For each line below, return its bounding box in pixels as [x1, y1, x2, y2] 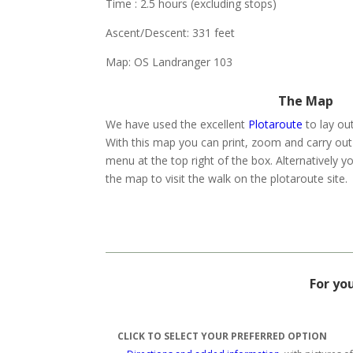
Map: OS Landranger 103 [106, 54, 233, 69]
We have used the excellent [106, 116, 249, 132]
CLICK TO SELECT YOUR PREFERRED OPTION [117, 329, 328, 344]
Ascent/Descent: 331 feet [106, 25, 236, 40]
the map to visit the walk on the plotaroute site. [106, 170, 348, 186]
